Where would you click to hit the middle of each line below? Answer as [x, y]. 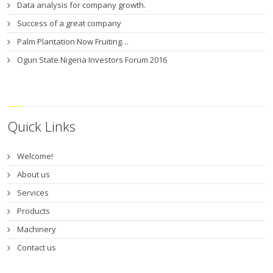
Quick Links [42, 126]
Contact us [37, 247]
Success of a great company [69, 23]
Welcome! [35, 156]
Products [34, 211]
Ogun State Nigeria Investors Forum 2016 [92, 59]
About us [34, 174]
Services [33, 193]
